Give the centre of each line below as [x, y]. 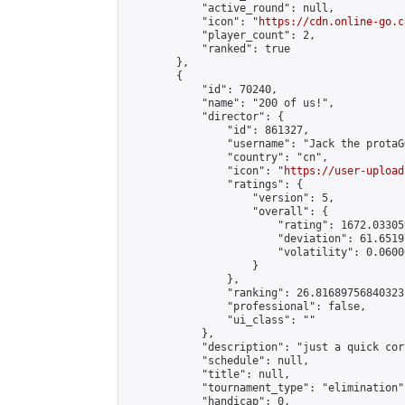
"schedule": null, [217, 361]
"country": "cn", [227, 157]
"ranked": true [208, 49]
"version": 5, [230, 198]
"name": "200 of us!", [230, 103]
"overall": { [227, 212]
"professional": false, [246, 306]
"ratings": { [214, 184]
